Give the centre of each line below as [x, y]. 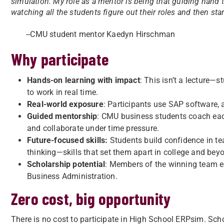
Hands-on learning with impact [83, 80]
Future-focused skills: [68, 140]
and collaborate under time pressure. [93, 128]
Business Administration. [72, 176]
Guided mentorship [62, 116]
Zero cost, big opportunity [91, 198]
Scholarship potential [66, 164]
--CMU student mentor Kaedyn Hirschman [101, 34]
